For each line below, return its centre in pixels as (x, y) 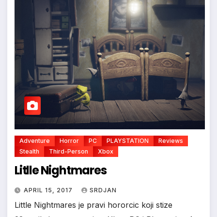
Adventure (35, 140)
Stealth (29, 151)
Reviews (171, 140)
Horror (69, 140)
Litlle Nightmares (61, 170)
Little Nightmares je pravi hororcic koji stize (93, 205)
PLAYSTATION (128, 140)
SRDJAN (103, 190)
